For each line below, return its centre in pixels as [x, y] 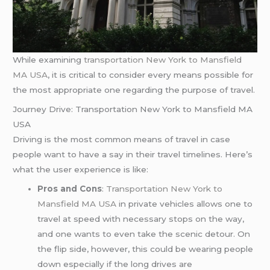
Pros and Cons [70, 188]
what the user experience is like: [81, 169]
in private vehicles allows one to [185, 203]
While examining [49, 60]
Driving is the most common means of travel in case [122, 139]
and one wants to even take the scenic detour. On [144, 234]
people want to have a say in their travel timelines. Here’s [133, 154]
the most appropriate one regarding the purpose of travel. [134, 90]
